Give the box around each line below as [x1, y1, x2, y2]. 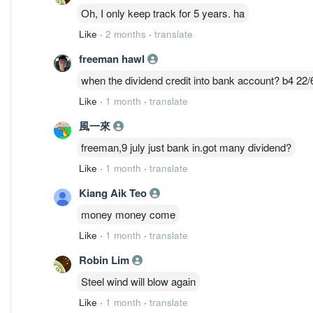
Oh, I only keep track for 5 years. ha [81, 5, 245, 20]
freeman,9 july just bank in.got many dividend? [81, 139, 291, 154]
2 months [105, 27, 146, 41]
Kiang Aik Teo [79, 184, 150, 201]
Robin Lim [79, 252, 132, 268]
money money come [81, 206, 175, 221]
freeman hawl [79, 50, 147, 66]
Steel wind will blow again [81, 273, 196, 289]
